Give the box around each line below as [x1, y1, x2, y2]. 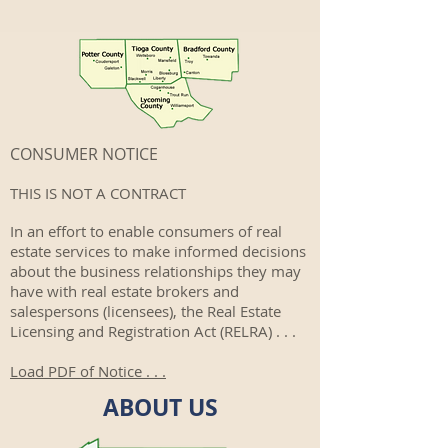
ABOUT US [103, 391, 218, 423]
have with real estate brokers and [10, 281, 239, 301]
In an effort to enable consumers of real [10, 221, 282, 241]
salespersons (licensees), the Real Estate [10, 301, 281, 321]
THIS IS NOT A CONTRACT [10, 183, 186, 203]
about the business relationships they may [10, 261, 301, 281]
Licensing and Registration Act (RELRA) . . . [10, 321, 296, 341]
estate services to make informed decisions [10, 241, 306, 261]
